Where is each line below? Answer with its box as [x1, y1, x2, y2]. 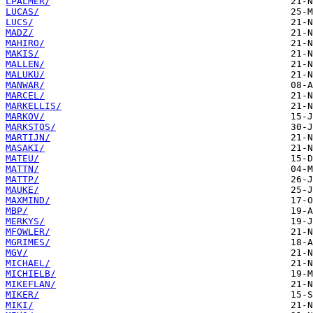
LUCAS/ [6, 6, 39, 17]
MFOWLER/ [6, 226, 50, 238]
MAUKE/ [6, 184, 39, 196]
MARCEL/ [6, 90, 45, 101]
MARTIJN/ [6, 132, 50, 143]
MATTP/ [6, 174, 39, 185]
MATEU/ [6, 153, 39, 164]
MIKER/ [6, 289, 39, 300]
